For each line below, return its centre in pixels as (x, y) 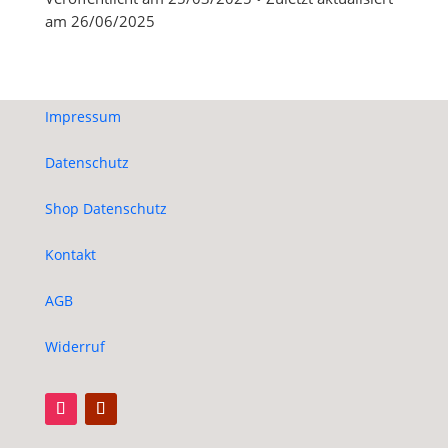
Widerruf (74, 346)
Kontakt (70, 254)
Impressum (82, 116)
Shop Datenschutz (105, 208)
